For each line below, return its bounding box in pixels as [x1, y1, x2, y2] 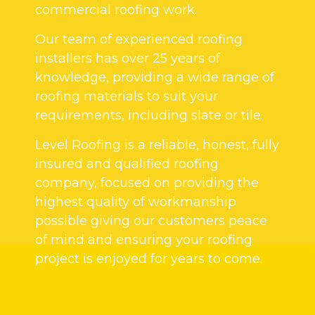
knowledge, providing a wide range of [35, 70, 274, 86]
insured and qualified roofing [35, 156, 219, 172]
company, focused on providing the [35, 175, 259, 191]
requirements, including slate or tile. [35, 108, 263, 124]
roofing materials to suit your [35, 89, 218, 105]
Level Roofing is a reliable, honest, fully [35, 137, 279, 153]
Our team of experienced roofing [35, 32, 243, 48]
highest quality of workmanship [35, 194, 236, 210]
